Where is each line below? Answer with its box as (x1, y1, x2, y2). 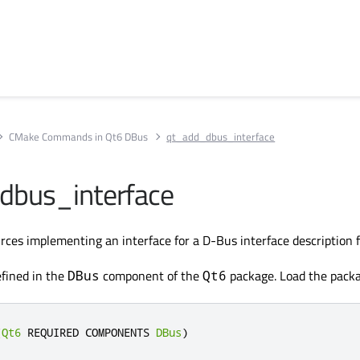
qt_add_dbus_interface (166, 128, 276, 145)
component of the (100, 266, 202, 285)
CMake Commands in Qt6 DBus (9, 128, 149, 145)
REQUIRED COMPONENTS (21, 325, 156, 340)
